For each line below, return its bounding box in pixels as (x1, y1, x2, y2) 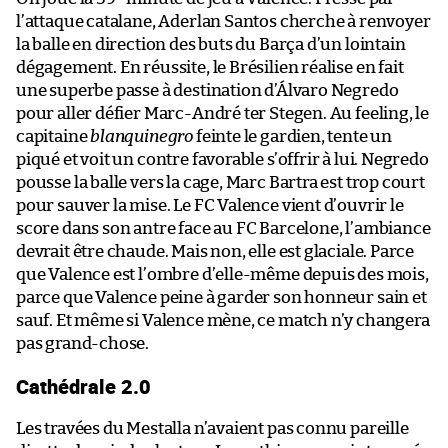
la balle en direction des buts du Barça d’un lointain (16, 35, 406, 53)
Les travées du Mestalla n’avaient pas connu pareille (16, 419, 409, 437)
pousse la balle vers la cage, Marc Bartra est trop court (16, 173, 425, 191)
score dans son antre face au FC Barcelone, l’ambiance (16, 219, 431, 237)
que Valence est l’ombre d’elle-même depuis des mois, (16, 265, 429, 283)
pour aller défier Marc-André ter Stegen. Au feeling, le (16, 104, 430, 122)
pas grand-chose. (16, 334, 150, 352)
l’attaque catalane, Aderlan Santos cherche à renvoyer (16, 12, 431, 30)
